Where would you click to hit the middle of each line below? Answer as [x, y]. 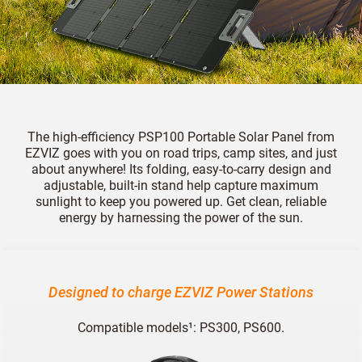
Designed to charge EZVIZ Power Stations [181, 292]
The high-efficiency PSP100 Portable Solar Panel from [181, 137]
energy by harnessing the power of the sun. [181, 218]
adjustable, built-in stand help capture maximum [181, 186]
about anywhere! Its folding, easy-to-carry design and [181, 170]
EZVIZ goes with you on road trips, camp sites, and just [181, 154]
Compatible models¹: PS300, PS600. [181, 327]
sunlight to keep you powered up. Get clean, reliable [181, 202]
